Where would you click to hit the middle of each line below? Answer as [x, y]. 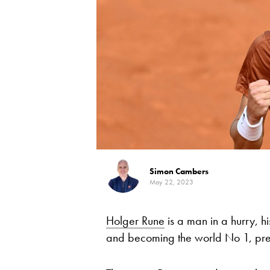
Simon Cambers [179, 171]
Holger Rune [135, 221]
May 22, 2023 [171, 182]
